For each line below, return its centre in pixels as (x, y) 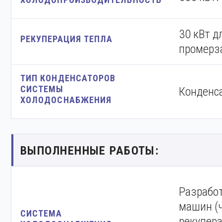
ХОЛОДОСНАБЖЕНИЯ (66, 100)
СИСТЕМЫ (42, 89)
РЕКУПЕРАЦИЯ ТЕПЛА (67, 39)
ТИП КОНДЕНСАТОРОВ (68, 78)
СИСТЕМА (41, 213)
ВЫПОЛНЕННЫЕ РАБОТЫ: (90, 151)
